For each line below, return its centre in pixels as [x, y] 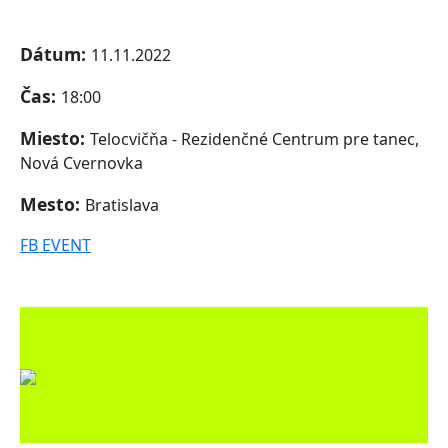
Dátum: [55, 54]
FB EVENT [55, 245]
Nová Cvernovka [81, 163]
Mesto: [52, 204]
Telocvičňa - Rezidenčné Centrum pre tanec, [254, 139]
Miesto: [55, 138]
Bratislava [122, 205]
